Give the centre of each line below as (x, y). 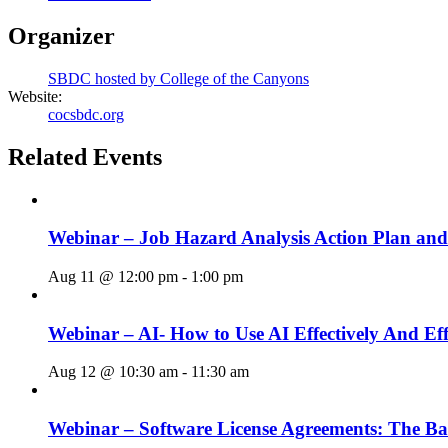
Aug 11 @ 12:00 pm (113, 276)
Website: (35, 96)
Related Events (85, 156)
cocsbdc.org (86, 114)
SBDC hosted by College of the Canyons (178, 78)
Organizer (61, 35)
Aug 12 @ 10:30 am (113, 372)
